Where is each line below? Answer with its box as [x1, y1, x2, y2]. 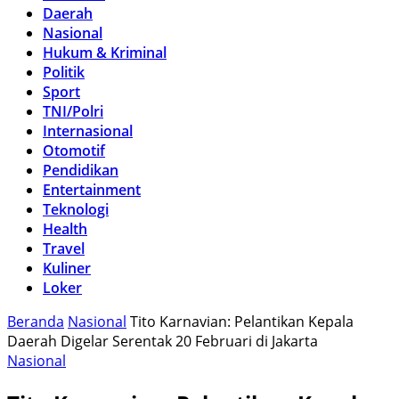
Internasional [43, 121, 133, 141]
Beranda [7, 312, 64, 331]
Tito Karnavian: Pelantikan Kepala [130, 312, 354, 331]
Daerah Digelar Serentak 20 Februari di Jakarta [7, 331, 318, 351]
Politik [43, 62, 85, 82]
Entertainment [43, 180, 141, 199]
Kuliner [43, 258, 91, 278]
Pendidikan [43, 160, 118, 180]
